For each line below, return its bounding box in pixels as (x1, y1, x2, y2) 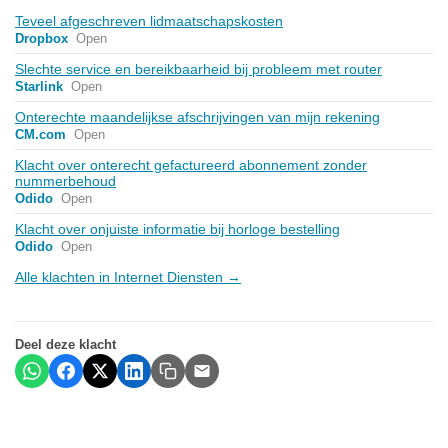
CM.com (15, 126, 66, 142)
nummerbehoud (15, 172, 116, 189)
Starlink (15, 78, 63, 94)
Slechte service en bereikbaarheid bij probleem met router (15, 60, 382, 77)
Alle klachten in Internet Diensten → (15, 268, 241, 285)
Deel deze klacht (15, 336, 116, 352)
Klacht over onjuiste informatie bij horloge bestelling (15, 220, 340, 237)
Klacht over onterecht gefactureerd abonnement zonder (15, 156, 367, 173)
